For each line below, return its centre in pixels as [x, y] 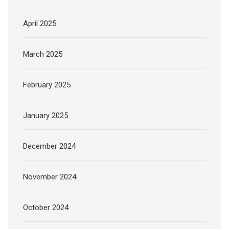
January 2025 [45, 116]
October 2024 [46, 208]
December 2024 [49, 146]
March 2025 [43, 54]
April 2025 [40, 24]
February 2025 [47, 85]
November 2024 [50, 177]
